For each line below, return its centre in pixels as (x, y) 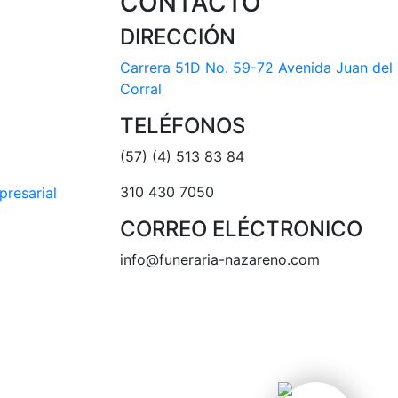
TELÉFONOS (182, 125)
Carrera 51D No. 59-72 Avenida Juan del (256, 67)
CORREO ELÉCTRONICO (241, 228)
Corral (140, 88)
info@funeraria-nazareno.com (219, 259)
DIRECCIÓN (177, 36)
